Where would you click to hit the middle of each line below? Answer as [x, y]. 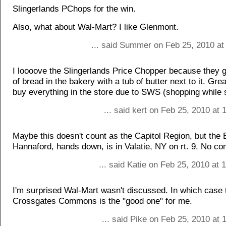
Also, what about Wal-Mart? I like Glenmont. [96, 27]
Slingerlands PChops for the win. [74, 9]
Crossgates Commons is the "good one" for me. [102, 201]
